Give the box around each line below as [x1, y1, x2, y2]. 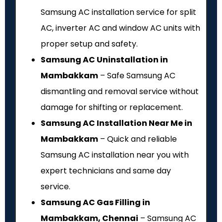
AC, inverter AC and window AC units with [41, 22, 200, 34]
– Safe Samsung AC [98, 70, 175, 82]
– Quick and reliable [98, 133, 177, 145]
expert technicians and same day [41, 165, 171, 177]
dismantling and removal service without [41, 86, 199, 98]
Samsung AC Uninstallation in [41, 54, 168, 66]
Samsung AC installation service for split [41, 6, 196, 18]
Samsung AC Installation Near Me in [41, 117, 192, 129]
